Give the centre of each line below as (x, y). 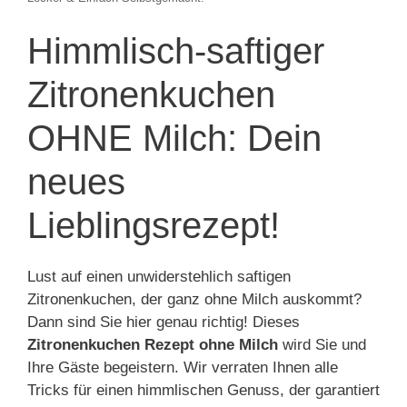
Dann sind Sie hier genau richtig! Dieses (164, 322)
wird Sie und (322, 345)
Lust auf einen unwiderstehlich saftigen (159, 277)
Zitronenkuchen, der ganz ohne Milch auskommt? (194, 299)
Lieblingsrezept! (154, 225)
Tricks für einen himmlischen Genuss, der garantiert (203, 390)
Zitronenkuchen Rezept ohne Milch (153, 345)
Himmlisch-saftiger (176, 51)
